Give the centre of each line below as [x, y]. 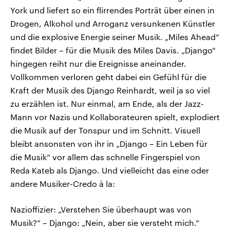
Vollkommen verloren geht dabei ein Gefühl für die [108, 77]
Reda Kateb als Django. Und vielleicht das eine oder [110, 170]
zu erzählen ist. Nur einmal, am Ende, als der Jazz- [107, 104]
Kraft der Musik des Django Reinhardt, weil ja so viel [110, 90]
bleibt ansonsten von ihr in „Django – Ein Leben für [109, 144]
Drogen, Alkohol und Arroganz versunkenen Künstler [113, 24]
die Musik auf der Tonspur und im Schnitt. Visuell [105, 130]
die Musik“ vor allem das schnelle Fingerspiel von [105, 157]
